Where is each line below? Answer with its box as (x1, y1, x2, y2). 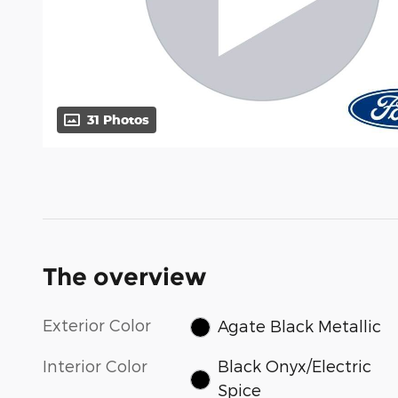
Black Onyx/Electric (217, 355, 371, 375)
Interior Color (43, 355, 147, 375)
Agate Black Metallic (217, 315, 381, 335)
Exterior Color (43, 315, 151, 335)
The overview (43, 262, 206, 292)
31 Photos (87, 112, 149, 128)
